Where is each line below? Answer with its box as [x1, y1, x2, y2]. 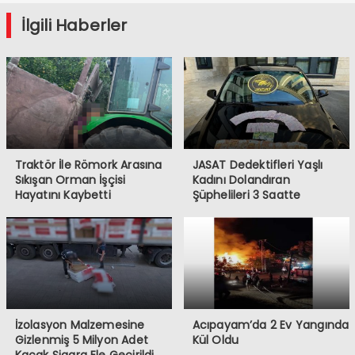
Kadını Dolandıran [192, 172, 290, 189]
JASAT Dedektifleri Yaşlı [192, 157, 323, 174]
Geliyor [92, 8, 138, 27]
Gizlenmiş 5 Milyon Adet [14, 332, 149, 349]
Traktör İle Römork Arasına [14, 157, 162, 174]
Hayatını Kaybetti [14, 187, 111, 204]
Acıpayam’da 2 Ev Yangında [192, 317, 349, 334]
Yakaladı [192, 202, 240, 219]
